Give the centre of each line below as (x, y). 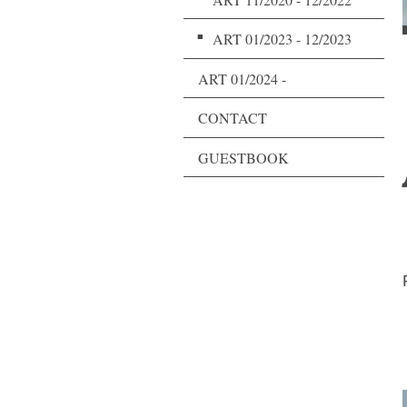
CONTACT (233, 118)
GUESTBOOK (243, 157)
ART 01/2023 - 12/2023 (282, 39)
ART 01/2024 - (242, 78)
